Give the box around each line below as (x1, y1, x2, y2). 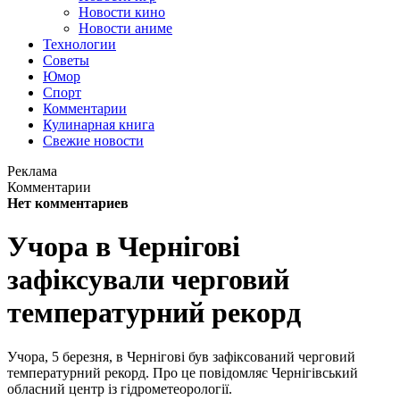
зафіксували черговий (7, 263, 289, 296)
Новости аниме (79, 21, 172, 36)
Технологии (43, 37, 116, 52)
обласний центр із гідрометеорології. (7, 380, 232, 396)
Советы (43, 53, 89, 68)
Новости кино (79, 4, 165, 20)
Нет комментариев (7, 196, 129, 211)
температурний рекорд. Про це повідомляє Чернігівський (7, 364, 358, 380)
